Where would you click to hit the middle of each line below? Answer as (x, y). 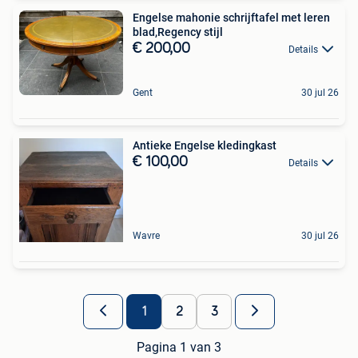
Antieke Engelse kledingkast (205, 146)
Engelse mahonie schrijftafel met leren (231, 17)
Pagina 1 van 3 (179, 348)
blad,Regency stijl (178, 32)
